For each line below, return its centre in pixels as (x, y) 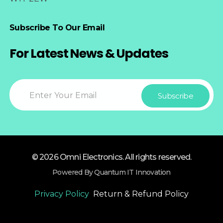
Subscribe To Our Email (57, 27)
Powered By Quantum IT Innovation (111, 172)
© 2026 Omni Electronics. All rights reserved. (111, 157)
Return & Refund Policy (141, 194)
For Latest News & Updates (89, 53)
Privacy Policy (62, 194)
